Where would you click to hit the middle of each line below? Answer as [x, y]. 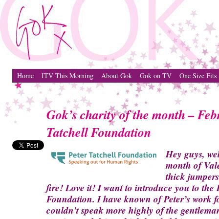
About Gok [117, 76]
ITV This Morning [67, 76]
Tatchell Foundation [99, 132]
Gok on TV [156, 76]
